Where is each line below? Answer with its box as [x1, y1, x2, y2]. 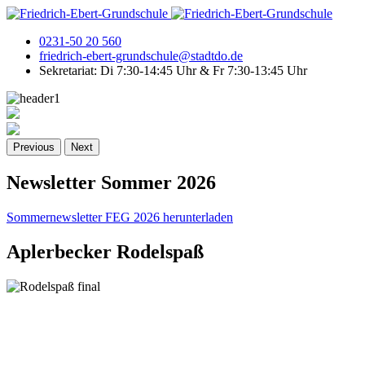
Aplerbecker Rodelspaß [7, 240, 204, 262]
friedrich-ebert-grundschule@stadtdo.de [39, 49, 243, 63]
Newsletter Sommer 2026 [7, 171, 216, 193]
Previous [13, 141, 55, 153]
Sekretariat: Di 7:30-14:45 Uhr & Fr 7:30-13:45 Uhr [39, 64, 307, 77]
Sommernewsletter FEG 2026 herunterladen [7, 209, 233, 224]
